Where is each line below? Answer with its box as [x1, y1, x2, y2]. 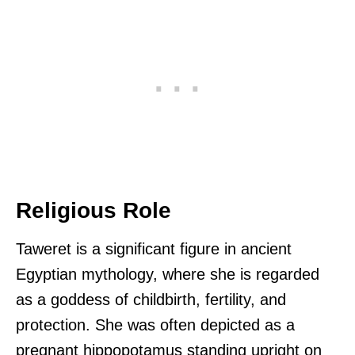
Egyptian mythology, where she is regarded [16, 265, 319, 283]
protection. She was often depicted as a [16, 315, 295, 334]
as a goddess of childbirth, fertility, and [16, 290, 286, 308]
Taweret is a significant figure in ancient [16, 239, 292, 258]
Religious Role [16, 197, 171, 223]
